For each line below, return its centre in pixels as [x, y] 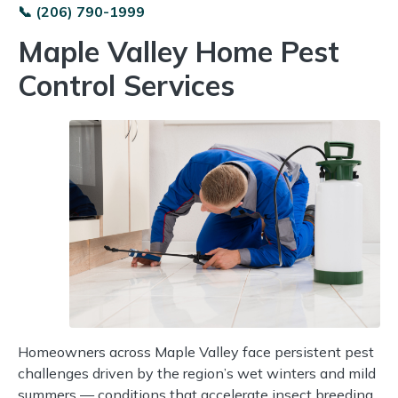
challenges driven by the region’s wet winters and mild [197, 373]
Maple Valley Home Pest [179, 52]
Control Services [126, 86]
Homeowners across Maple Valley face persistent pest [196, 351]
